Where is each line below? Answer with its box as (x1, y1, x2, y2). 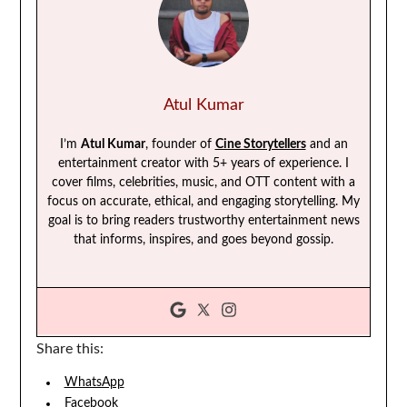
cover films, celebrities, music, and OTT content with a (52, 176, 355, 190)
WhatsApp (64, 376, 124, 390)
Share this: (35, 342, 104, 357)
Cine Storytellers (214, 138, 306, 152)
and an (305, 138, 348, 152)
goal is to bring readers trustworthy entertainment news (47, 214, 360, 228)
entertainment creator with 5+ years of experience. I (58, 157, 349, 171)
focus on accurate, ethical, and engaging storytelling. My (47, 195, 360, 209)
